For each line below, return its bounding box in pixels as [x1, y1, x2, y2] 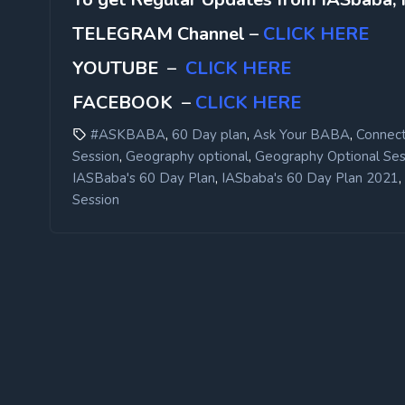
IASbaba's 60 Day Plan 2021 [221, 168, 399, 187]
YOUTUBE [72, 55, 158, 80]
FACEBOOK [72, 89, 177, 115]
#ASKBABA [90, 125, 165, 144]
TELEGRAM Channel [72, 21, 245, 46]
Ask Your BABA [253, 125, 350, 144]
